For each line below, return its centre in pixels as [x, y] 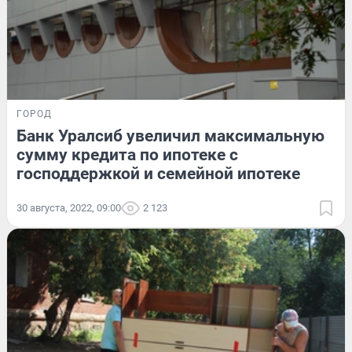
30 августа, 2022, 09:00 [69, 208]
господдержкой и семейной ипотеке [158, 174]
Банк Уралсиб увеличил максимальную [170, 136]
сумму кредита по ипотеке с [127, 155]
